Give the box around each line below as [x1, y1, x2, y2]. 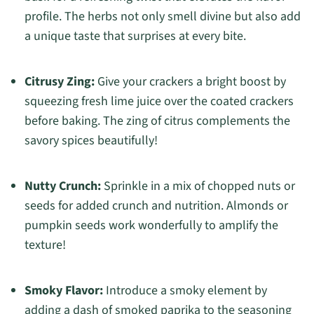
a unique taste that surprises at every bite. [24, 27, 246, 46]
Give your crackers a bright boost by [94, 73, 286, 91]
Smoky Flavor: [24, 282, 103, 300]
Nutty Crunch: [24, 177, 101, 196]
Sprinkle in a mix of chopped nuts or [100, 177, 295, 196]
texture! [24, 236, 66, 254]
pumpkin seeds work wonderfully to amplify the [24, 217, 278, 235]
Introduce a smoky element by [102, 282, 267, 300]
